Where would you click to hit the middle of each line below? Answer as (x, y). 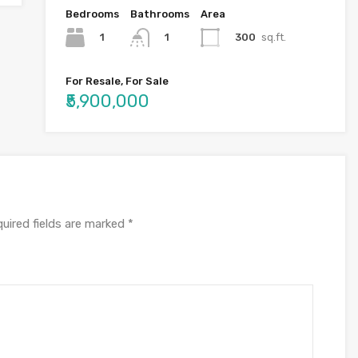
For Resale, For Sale (117, 82)
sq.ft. (273, 37)
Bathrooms (159, 14)
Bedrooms (92, 14)
